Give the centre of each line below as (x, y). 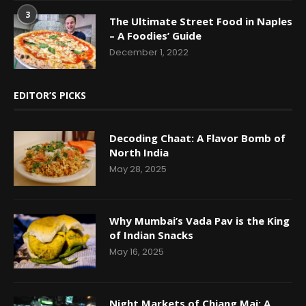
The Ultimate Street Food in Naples (201, 21)
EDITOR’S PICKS (50, 95)
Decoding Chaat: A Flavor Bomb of (197, 138)
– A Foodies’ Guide (155, 35)
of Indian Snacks (151, 235)
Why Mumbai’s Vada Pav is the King (199, 220)
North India (139, 152)
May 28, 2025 (138, 169)
